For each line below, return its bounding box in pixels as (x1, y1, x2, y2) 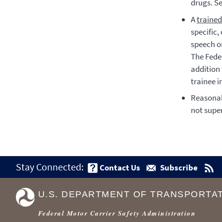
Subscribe (160, 162, 198, 173)
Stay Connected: (15, 160, 84, 173)
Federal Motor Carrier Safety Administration (38, 208, 196, 218)
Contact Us (99, 162, 140, 173)
